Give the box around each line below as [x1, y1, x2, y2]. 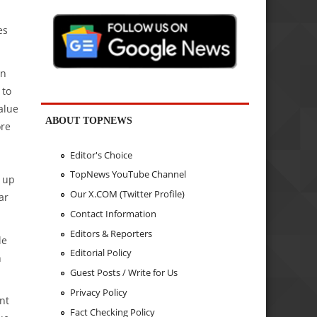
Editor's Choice [69, 148, 132, 161]
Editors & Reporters [69, 226, 152, 240]
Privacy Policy [69, 285, 127, 299]
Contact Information [69, 207, 156, 220]
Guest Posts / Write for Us [69, 266, 178, 279]
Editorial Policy [69, 246, 132, 260]
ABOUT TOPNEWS [45, 115, 133, 127]
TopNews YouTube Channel [69, 168, 186, 181]
